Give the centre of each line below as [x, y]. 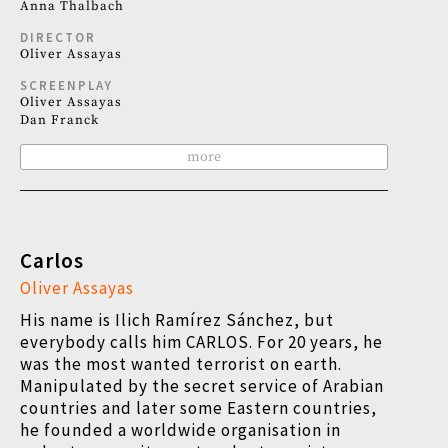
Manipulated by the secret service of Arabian [202, 386]
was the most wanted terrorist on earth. [181, 364]
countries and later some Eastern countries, [198, 408]
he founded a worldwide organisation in [180, 430]
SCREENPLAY [66, 85]
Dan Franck [59, 120]
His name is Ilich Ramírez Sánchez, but [177, 320]
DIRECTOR [58, 37]
